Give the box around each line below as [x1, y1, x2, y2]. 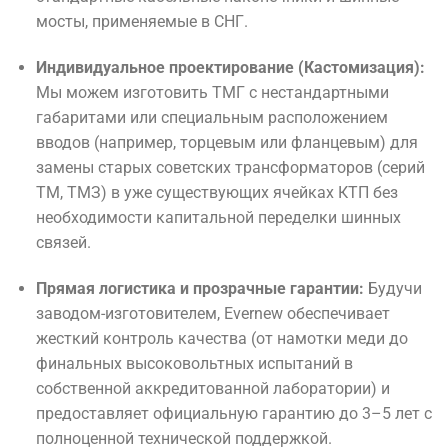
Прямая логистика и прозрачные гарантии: [35, 278, 364, 298]
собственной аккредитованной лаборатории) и [35, 378, 390, 398]
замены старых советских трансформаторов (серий [35, 157, 425, 177]
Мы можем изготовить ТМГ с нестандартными [35, 82, 389, 102]
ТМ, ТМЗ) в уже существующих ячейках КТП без [35, 182, 398, 202]
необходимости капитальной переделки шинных [35, 207, 401, 227]
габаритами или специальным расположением [35, 107, 388, 127]
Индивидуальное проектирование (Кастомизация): [35, 57, 425, 77]
